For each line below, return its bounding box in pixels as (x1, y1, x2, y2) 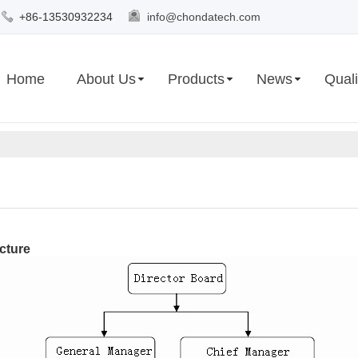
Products (168, 71, 225, 87)
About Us (77, 71, 136, 87)
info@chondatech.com (147, 10, 261, 23)
